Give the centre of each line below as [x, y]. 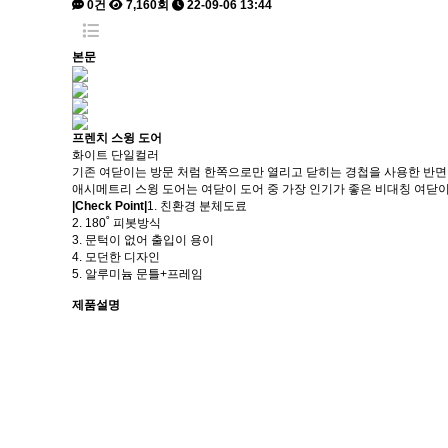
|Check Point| [109, 206]
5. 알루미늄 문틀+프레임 [137, 274]
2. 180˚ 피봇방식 [116, 223]
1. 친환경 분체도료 [197, 206]
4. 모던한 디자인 [116, 257]
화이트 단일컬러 [115, 155]
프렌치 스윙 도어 [117, 138]
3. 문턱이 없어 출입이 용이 [143, 240]
